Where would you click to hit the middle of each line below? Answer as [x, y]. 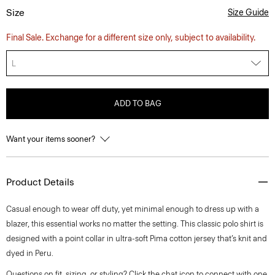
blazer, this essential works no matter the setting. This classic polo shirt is [135, 224]
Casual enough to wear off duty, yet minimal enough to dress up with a [133, 209]
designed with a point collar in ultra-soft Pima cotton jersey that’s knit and [137, 238]
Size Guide [248, 13]
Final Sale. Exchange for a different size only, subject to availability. [131, 38]
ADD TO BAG [137, 103]
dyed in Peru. [30, 253]
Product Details [40, 182]
